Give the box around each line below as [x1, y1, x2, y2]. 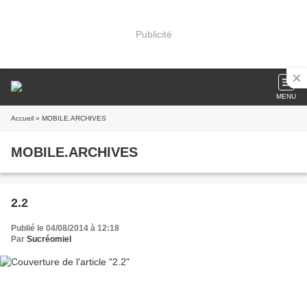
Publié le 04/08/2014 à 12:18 [11, 223, 119, 233]
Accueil [11, 114, 34, 122]
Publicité [135, 28, 172, 40]
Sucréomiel [27, 234, 71, 244]
